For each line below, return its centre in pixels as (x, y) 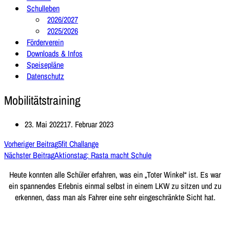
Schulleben (43, 8)
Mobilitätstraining (42, 100)
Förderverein (45, 42)
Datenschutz (45, 76)
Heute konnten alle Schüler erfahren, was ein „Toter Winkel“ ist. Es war (115, 174)
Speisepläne (45, 65)
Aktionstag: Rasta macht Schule (103, 155)
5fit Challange (78, 143)
